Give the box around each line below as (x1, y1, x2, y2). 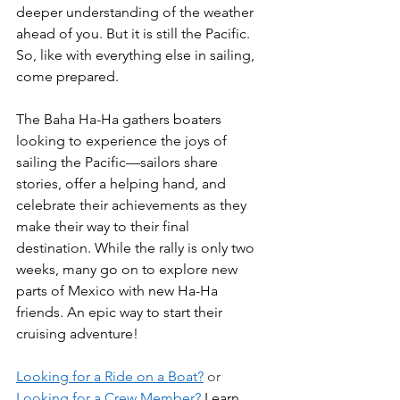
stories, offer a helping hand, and (16, 174, 229, 192)
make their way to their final (16, 217, 193, 235)
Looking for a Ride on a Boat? (16, 367, 204, 385)
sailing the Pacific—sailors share (16, 153, 221, 171)
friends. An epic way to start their (16, 303, 226, 321)
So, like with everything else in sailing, (16, 46, 258, 63)
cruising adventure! (16, 324, 138, 342)
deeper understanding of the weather (16, 3, 257, 21)
